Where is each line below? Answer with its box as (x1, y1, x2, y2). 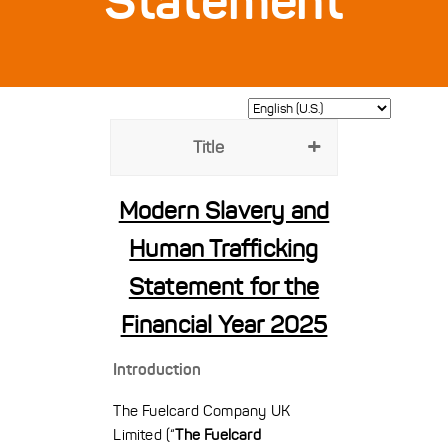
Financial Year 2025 (120, 310, 328, 341)
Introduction (113, 359, 202, 380)
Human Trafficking (129, 234, 319, 265)
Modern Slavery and (118, 196, 330, 227)
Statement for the (128, 272, 320, 303)
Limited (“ (113, 425, 176, 445)
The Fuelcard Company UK (113, 401, 290, 421)
